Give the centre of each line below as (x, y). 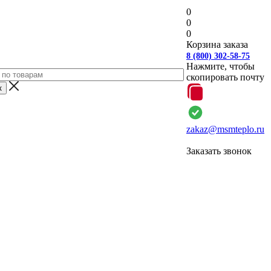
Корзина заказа (217, 44)
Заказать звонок (219, 151)
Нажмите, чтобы (220, 66)
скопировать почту (225, 77)
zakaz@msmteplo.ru (225, 129)
